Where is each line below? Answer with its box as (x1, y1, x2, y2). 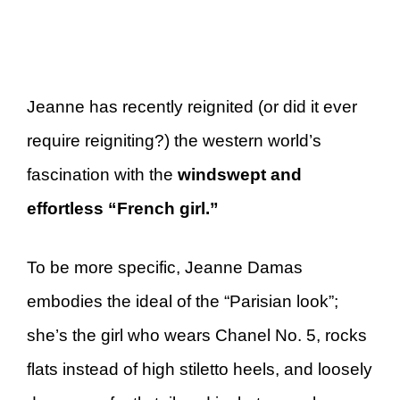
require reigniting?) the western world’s (27, 130, 321, 150)
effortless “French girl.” (27, 198, 219, 218)
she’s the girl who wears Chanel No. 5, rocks (27, 326, 367, 345)
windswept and (178, 164, 302, 184)
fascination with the (27, 164, 178, 184)
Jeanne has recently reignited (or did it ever (27, 96, 357, 116)
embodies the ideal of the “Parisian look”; (27, 292, 338, 311)
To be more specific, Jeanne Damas (27, 258, 303, 277)
